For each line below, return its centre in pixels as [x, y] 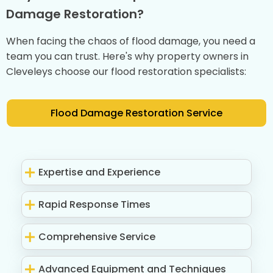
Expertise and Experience [100, 172]
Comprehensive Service [97, 237]
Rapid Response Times [95, 205]
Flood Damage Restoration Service [136, 113]
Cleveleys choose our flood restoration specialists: [126, 72]
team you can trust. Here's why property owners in [127, 57]
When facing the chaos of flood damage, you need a [131, 41]
